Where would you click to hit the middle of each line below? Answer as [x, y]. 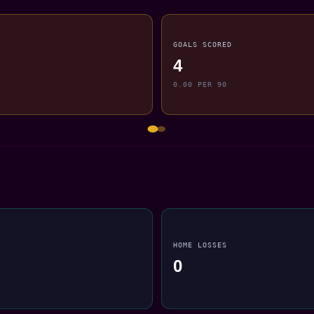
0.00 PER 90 [200, 84]
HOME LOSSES [200, 244]
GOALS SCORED [203, 44]
